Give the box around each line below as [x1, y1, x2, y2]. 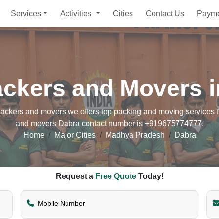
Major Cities [54, 131, 96, 139]
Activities [60, 9, 94, 18]
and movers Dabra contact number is [15, 119, 145, 128]
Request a [55, 172, 95, 180]
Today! [136, 172, 164, 180]
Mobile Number [38, 199, 85, 207]
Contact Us [146, 9, 185, 18]
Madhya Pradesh [105, 131, 165, 139]
